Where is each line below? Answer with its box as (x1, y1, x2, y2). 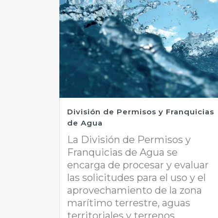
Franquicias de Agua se (67, 146, 178, 159)
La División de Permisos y (67, 134, 191, 146)
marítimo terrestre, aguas (67, 197, 190, 209)
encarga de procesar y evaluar (67, 159, 209, 171)
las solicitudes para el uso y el (67, 172, 206, 184)
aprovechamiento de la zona (67, 184, 202, 197)
